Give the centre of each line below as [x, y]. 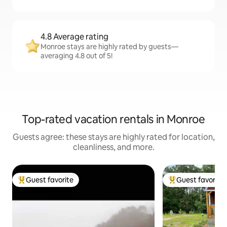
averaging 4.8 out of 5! [77, 56]
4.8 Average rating [74, 37]
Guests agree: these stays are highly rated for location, [113, 137]
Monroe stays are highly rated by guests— [109, 47]
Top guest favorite [48, 184]
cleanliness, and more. [113, 147]
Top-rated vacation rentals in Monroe [113, 120]
